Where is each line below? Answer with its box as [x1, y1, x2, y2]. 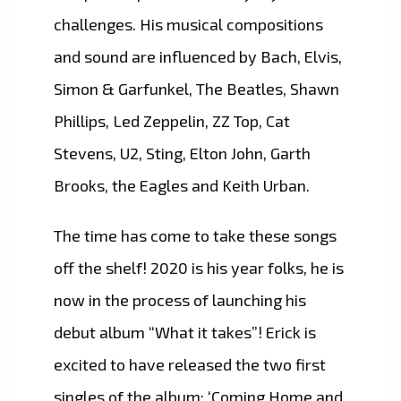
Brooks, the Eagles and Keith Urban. [54, 175, 310, 196]
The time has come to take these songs [54, 226, 337, 246]
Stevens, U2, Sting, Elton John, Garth [54, 143, 311, 164]
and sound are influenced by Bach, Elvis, [54, 47, 342, 67]
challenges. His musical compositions [54, 14, 323, 35]
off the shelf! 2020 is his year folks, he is [54, 258, 344, 278]
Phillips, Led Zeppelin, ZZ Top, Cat [54, 111, 290, 132]
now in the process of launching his [54, 290, 306, 311]
